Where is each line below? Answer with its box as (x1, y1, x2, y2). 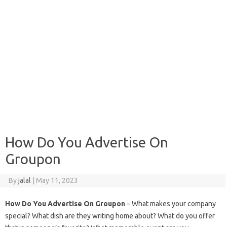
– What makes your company (125, 200, 216, 208)
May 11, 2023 (35, 176, 78, 184)
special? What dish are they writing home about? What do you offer (5, 212, 215, 220)
